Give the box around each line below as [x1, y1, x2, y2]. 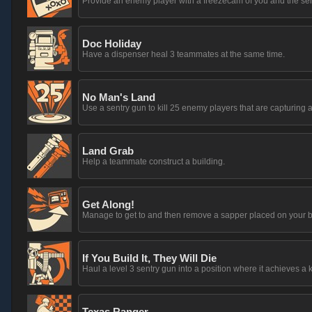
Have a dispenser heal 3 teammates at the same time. [82, 49, 285, 59]
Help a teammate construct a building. [82, 157, 225, 166]
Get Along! [82, 198, 134, 210]
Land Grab [82, 145, 134, 157]
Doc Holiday [82, 38, 141, 49]
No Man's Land [82, 91, 155, 103]
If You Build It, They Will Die [82, 252, 217, 264]
